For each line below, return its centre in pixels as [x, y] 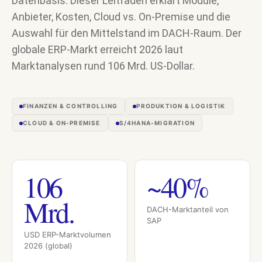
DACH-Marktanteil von [188, 209]
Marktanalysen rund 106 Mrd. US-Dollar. [103, 66]
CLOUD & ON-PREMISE [62, 123]
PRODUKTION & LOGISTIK [181, 106]
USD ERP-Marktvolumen [68, 235]
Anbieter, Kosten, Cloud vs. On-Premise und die [121, 17]
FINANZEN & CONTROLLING [70, 106]
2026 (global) [48, 246]
